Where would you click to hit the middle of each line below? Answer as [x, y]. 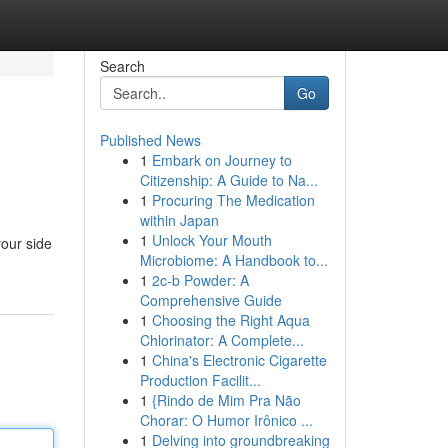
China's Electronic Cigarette [239, 360]
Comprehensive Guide [210, 300]
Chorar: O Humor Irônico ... [226, 420]
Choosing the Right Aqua [230, 320]
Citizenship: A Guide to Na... [228, 180]
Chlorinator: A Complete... [221, 340]
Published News [150, 140]
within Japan [179, 220]
